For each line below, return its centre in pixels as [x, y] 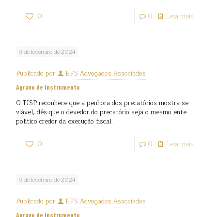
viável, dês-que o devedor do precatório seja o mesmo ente [101, 112]
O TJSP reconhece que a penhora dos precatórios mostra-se [102, 103]
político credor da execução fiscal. [64, 122]
